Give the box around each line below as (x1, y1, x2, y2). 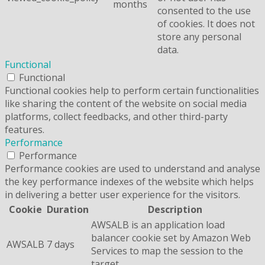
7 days (47, 237, 75, 251)
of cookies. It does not (157, 17, 255, 30)
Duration (47, 202, 89, 216)
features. (5, 122, 44, 136)
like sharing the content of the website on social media (5, 96, 247, 110)
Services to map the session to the (91, 244, 243, 257)
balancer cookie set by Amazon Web (91, 231, 251, 244)
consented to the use (157, 4, 251, 17)
